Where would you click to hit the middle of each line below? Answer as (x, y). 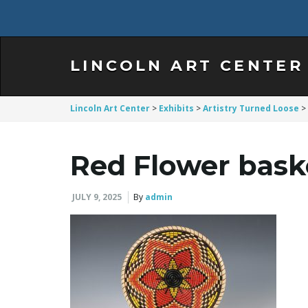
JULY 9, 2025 (97, 197)
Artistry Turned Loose (251, 108)
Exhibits (176, 108)
